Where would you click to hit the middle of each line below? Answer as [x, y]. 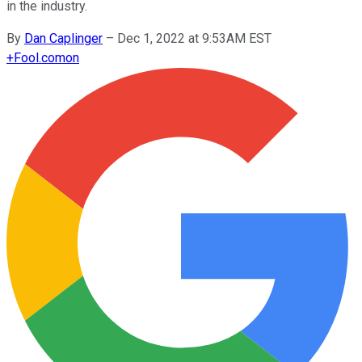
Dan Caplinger [63, 38]
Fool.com [40, 57]
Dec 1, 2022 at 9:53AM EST [194, 38]
